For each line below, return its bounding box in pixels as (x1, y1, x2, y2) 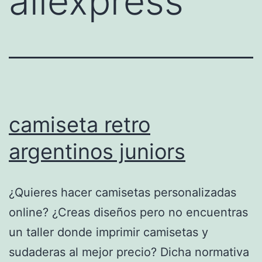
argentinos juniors (9, 138, 185, 164)
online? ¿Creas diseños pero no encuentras (9, 205, 248, 219)
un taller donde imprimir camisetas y (9, 225, 208, 239)
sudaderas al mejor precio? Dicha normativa (9, 244, 249, 259)
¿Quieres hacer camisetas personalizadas (9, 185, 236, 199)
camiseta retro (9, 111, 150, 137)
